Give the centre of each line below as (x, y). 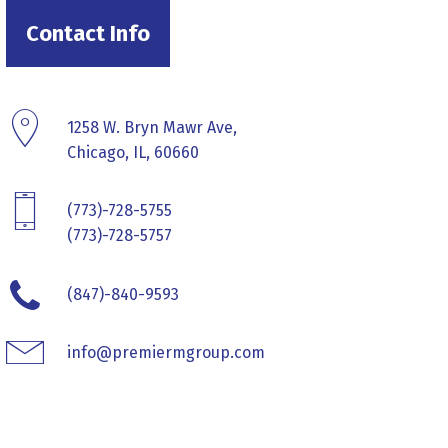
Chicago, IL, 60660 (132, 153)
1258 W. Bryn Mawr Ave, (151, 128)
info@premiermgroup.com (165, 352)
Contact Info (88, 33)
